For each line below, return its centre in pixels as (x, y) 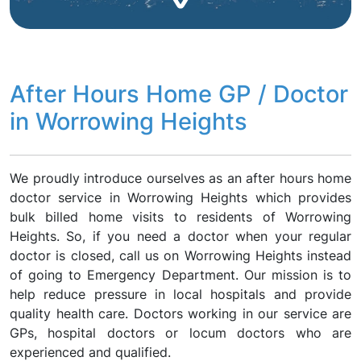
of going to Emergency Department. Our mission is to (180, 275)
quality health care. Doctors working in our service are (180, 313)
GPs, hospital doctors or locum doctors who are (180, 333)
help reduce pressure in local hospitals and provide (180, 294)
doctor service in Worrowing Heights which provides (180, 197)
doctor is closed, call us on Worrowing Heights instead (180, 255)
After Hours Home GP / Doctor (179, 94)
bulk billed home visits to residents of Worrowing (180, 217)
